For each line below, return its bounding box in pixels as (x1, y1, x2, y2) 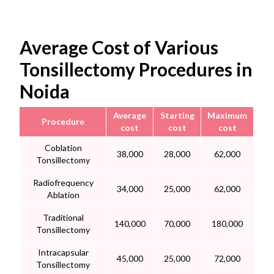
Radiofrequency (32, 177, 94, 188)
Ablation (46, 190, 80, 201)
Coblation (44, 143, 82, 154)
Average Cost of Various (20, 36, 218, 59)
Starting (160, 110, 194, 121)
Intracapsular (37, 247, 89, 258)
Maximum (207, 110, 247, 121)
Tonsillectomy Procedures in (20, 58, 253, 81)
